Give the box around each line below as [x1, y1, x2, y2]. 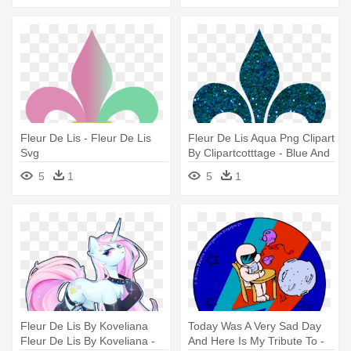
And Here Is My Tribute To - [188, 335, 324, 348]
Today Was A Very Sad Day [188, 320, 321, 333]
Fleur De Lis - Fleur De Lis [20, 132, 151, 145]
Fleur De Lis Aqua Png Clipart [188, 132, 335, 145]
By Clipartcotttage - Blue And [188, 147, 330, 160]
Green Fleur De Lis [188, 161, 283, 175]
